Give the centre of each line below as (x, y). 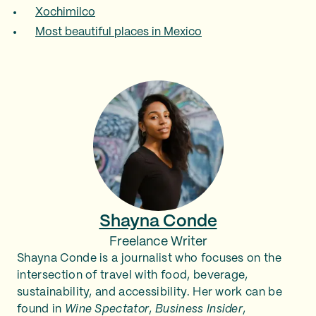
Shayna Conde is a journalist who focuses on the (150, 259)
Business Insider (199, 309)
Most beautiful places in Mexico (119, 32)
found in (41, 309)
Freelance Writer (158, 242)
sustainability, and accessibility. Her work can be (150, 292)
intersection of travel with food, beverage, (133, 275)
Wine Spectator (107, 309)
